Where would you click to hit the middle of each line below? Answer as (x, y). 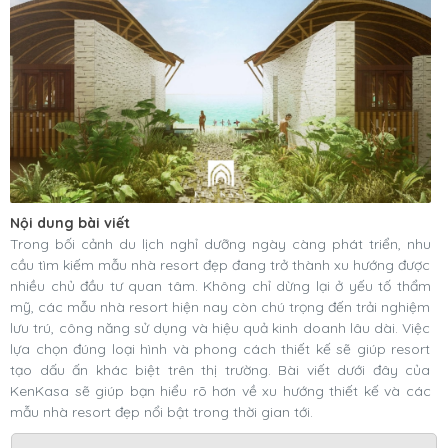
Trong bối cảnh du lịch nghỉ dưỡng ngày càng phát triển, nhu (220, 243)
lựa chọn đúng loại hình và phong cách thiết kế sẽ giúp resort (220, 348)
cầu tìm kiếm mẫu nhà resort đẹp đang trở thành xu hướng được (220, 264)
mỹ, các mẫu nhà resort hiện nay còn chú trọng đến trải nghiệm (220, 306)
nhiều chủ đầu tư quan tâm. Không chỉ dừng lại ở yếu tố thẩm (220, 285)
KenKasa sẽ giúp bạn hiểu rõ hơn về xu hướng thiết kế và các (220, 390)
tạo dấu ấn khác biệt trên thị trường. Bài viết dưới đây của (220, 369)
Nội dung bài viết (70, 222)
